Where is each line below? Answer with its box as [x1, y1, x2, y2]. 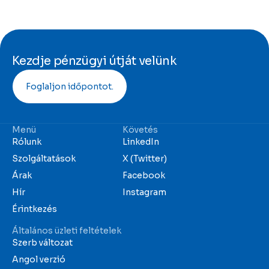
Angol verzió [12, 254, 65, 265]
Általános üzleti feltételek [12, 225, 121, 237]
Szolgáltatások [12, 153, 76, 165]
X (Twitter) [122, 153, 167, 165]
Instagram [122, 187, 166, 198]
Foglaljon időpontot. [26, 81, 113, 92]
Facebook [122, 170, 165, 181]
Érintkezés [12, 204, 57, 215]
